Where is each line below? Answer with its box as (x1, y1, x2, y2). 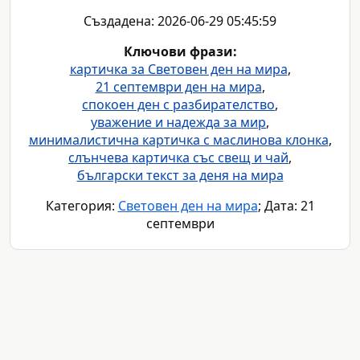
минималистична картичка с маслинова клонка (28, 131, 329, 149)
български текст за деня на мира (76, 166, 284, 185)
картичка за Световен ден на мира (69, 60, 288, 79)
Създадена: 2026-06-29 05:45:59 (84, 12, 276, 31)
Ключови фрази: (123, 43, 237, 61)
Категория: (45, 197, 118, 215)
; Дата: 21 (257, 197, 315, 215)
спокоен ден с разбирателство (82, 96, 275, 114)
